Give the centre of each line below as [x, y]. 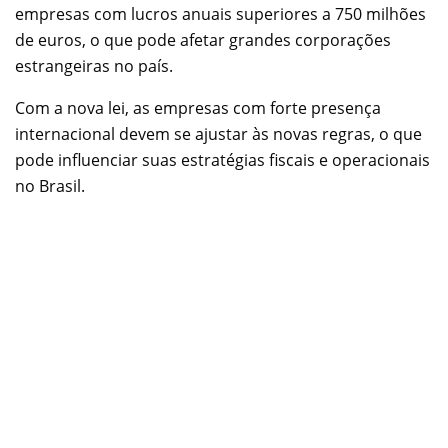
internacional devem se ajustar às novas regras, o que [218, 134]
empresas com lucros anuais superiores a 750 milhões [220, 14]
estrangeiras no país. [94, 66]
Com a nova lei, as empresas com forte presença [198, 108]
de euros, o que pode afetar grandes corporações [203, 40]
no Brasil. [50, 186]
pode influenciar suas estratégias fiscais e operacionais [222, 160]
